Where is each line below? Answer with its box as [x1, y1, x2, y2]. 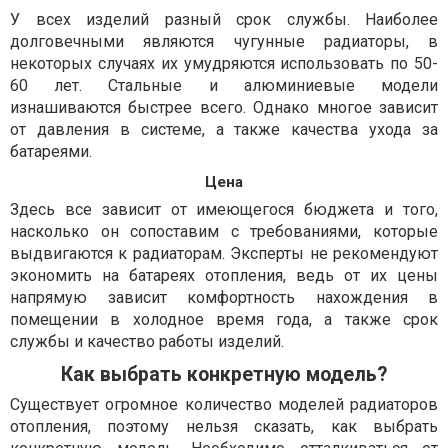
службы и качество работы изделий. [10, 331, 284, 351]
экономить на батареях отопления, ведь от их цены [10, 265, 438, 285]
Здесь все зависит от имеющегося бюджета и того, [10, 199, 438, 219]
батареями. [10, 141, 92, 161]
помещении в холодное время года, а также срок [10, 309, 438, 329]
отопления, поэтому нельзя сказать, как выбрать [10, 416, 438, 436]
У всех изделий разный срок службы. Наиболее [10, 9, 438, 29]
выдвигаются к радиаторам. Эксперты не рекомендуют [10, 243, 438, 263]
